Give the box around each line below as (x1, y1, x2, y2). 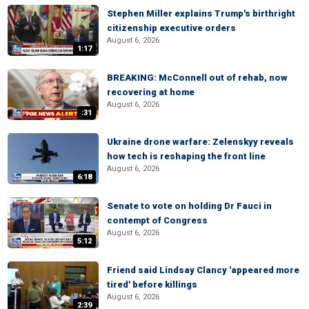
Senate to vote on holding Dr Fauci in (107, 201, 272, 211)
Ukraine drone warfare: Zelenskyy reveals (107, 137, 294, 147)
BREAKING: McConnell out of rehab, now (107, 72, 288, 83)
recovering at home (107, 87, 195, 97)
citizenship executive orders (107, 23, 236, 33)
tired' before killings (107, 279, 197, 290)
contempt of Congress (107, 215, 208, 226)
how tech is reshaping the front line (107, 151, 266, 161)
